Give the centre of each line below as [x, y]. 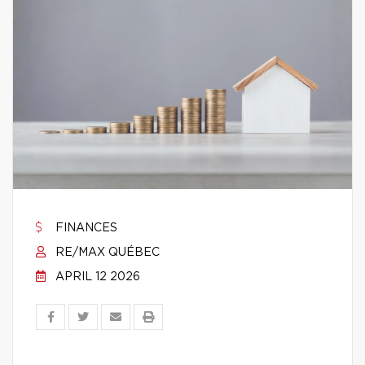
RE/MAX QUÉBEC [106, 253]
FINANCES [85, 228]
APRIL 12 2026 [96, 277]
